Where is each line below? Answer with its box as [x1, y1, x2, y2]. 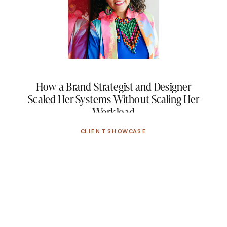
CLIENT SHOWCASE [80, 127, 147, 135]
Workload [92, 105, 135, 120]
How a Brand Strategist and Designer [36, 79, 191, 94]
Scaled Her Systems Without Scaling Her [28, 92, 199, 106]
